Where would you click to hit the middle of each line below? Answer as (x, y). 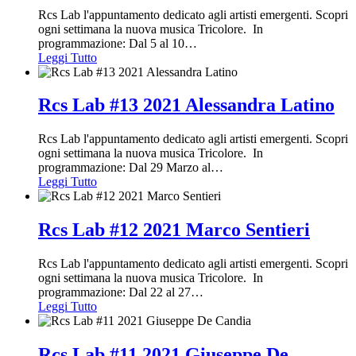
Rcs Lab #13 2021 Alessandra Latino (186, 105)
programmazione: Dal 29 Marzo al (124, 168)
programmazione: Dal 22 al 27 (114, 292)
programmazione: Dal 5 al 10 (111, 43)
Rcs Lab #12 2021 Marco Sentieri (174, 230)
